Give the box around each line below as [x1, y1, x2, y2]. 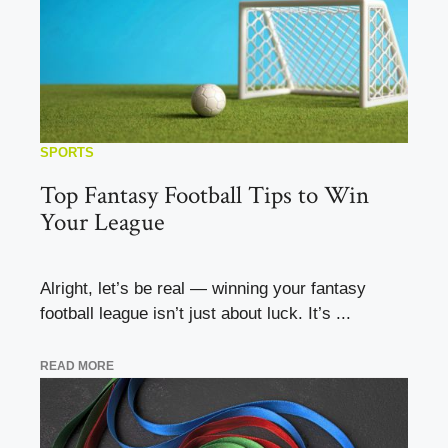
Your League [40, 206, 165, 240]
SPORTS [40, 145, 94, 161]
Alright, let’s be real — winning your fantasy [40, 279, 366, 299]
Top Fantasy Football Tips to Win [40, 179, 369, 213]
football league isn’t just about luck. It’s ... [40, 304, 351, 324]
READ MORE [40, 358, 114, 373]
